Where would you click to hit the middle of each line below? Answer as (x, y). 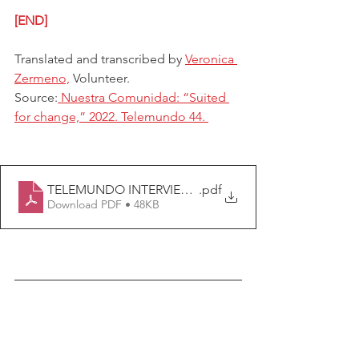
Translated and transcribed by (100, 58)
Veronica (211, 58)
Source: (36, 97)
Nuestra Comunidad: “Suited (143, 97)
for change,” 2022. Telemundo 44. (111, 116)
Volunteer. (100, 78)
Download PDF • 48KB (103, 205)
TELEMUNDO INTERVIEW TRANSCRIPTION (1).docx (194, 190)
